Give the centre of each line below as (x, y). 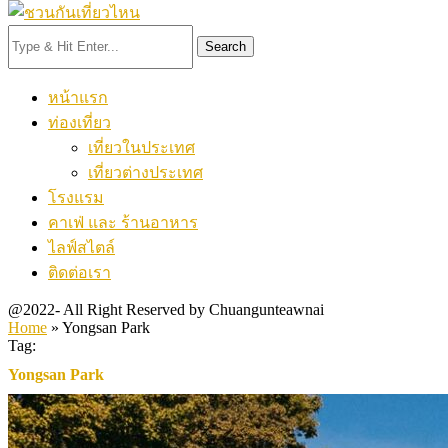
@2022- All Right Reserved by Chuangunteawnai (166, 309)
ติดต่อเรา (79, 272)
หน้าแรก (78, 97)
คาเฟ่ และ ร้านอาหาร (123, 222)
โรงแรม (76, 197)
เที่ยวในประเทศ (141, 147)
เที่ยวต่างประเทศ (145, 172)
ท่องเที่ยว (79, 122)
